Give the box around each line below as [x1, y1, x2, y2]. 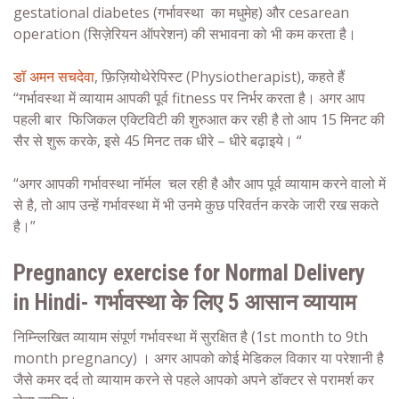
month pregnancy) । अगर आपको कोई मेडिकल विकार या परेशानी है [13, 347, 384, 368]
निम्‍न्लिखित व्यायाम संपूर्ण [13, 326, 140, 346]
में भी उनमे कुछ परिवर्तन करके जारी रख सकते [149, 194, 379, 215]
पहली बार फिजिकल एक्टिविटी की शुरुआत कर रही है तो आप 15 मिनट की [13, 109, 385, 129]
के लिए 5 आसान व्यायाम [166, 289, 356, 315]
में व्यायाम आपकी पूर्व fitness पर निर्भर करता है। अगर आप [65, 87, 365, 108]
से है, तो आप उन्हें [13, 194, 102, 215]
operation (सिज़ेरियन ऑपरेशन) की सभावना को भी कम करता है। [13, 23, 356, 44]
